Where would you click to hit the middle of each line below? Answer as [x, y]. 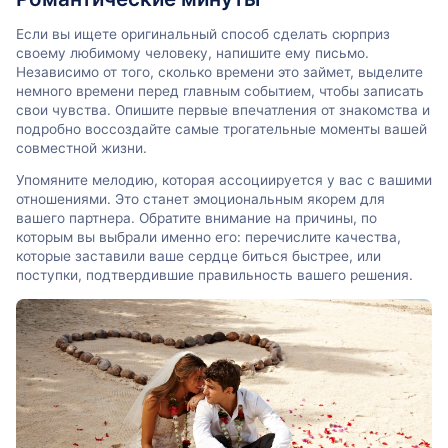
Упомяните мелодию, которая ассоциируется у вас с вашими [224, 180]
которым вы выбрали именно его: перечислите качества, [208, 237]
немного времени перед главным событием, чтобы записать [220, 90]
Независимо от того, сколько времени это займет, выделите [219, 71]
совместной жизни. [81, 147]
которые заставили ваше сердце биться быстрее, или [198, 256]
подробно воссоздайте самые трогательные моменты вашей [221, 128]
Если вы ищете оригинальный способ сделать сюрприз [203, 33]
